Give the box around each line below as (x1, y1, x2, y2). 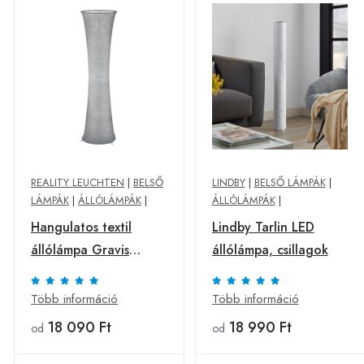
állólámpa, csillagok (211, 240, 328, 259)
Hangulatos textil (31, 218, 132, 236)
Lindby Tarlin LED (211, 218, 314, 236)
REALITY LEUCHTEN (31, 175, 124, 190)
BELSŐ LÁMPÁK (253, 175, 326, 190)
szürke (31, 263, 68, 282)
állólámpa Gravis (31, 240, 129, 259)
